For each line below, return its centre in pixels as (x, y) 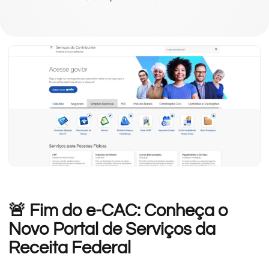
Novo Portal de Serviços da (112, 229)
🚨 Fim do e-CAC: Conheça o (118, 210)
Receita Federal (70, 248)
